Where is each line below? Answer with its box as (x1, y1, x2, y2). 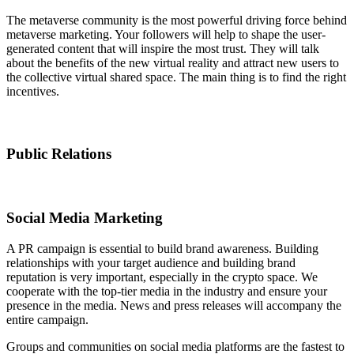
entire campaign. (6, 313, 88, 327)
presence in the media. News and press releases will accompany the (6, 299, 341, 313)
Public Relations (6, 145, 111, 162)
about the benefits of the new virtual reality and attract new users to (6, 55, 339, 70)
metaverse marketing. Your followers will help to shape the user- (6, 27, 326, 41)
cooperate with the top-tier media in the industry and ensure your (6, 284, 327, 299)
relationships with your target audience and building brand (6, 256, 296, 270)
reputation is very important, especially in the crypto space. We (6, 270, 318, 284)
